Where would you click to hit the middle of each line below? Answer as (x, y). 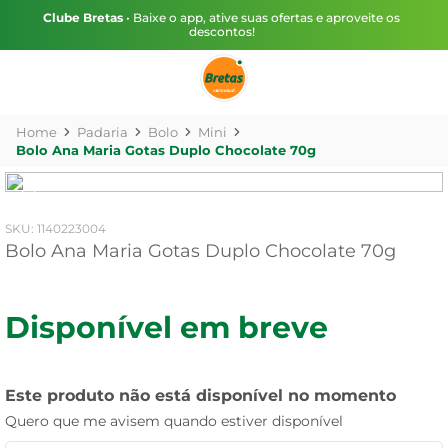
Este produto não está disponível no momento (200, 395)
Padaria (102, 132)
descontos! (221, 31)
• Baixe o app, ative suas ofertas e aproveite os (261, 17)
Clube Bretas (83, 17)
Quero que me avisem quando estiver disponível (174, 421)
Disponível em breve (166, 327)
